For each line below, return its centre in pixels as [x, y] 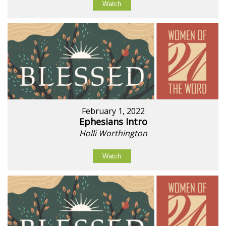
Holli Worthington [113, 133]
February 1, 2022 [113, 111]
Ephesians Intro [113, 122]
